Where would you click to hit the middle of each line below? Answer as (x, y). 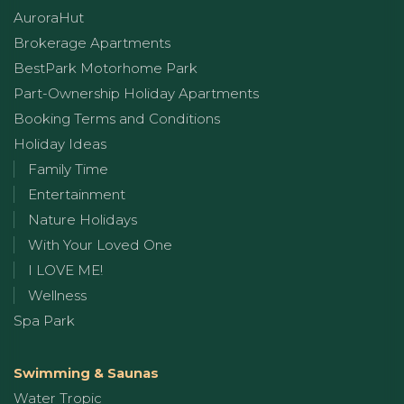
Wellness (57, 295)
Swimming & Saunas (86, 372)
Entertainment (77, 194)
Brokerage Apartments (92, 42)
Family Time (68, 169)
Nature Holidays (83, 219)
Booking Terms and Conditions (117, 118)
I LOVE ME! (65, 270)
